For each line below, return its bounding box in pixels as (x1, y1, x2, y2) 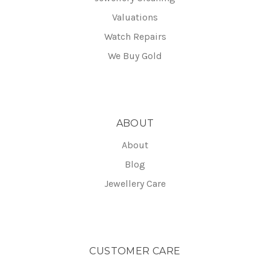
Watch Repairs (104, 31, 166, 43)
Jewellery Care (104, 178, 166, 190)
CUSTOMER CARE (89, 245, 181, 257)
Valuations (112, 11, 158, 24)
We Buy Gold (108, 50, 162, 62)
